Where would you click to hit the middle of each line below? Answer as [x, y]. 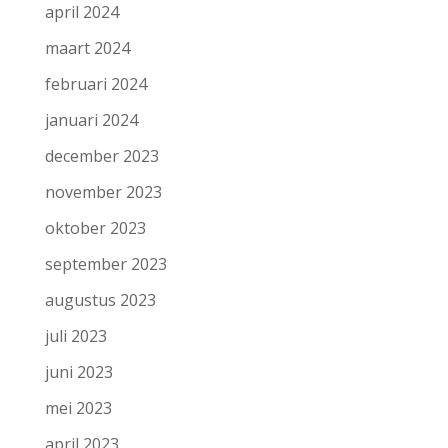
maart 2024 [87, 48]
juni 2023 [78, 372]
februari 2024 [95, 84]
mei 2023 [78, 408]
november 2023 [103, 192]
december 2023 [101, 156]
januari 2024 [91, 120]
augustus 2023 [100, 300]
